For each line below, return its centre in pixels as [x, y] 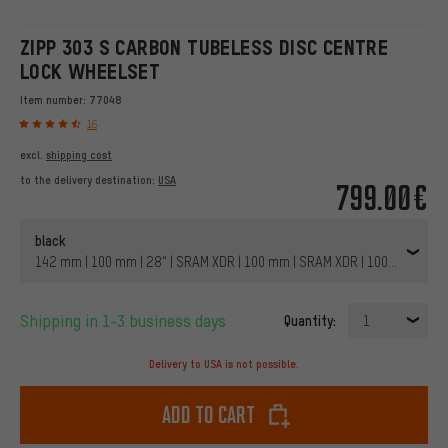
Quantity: [310, 320]
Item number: [54, 100]
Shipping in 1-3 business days [127, 321]
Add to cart [208, 415]
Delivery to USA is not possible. [224, 364]
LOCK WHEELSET [90, 71]
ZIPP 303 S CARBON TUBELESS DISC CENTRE [204, 47]
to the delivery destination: [89, 180]
